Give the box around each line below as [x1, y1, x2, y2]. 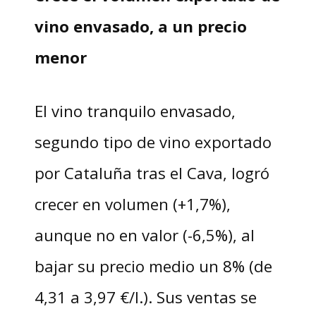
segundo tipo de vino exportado [34, 131, 272, 153]
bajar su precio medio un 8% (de [34, 255, 272, 277]
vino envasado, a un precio [34, 16, 247, 37]
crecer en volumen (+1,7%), [34, 193, 231, 215]
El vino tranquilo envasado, [34, 100, 236, 122]
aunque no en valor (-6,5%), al [34, 224, 255, 246]
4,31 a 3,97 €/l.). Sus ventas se [34, 286, 257, 308]
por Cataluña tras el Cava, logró [34, 162, 269, 184]
